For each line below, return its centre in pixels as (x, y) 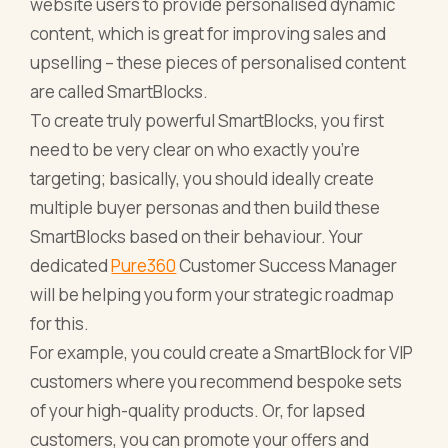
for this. (60, 323)
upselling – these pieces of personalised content (218, 62)
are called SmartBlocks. (119, 91)
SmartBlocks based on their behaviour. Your (197, 236)
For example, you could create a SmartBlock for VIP (222, 352)
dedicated (71, 265)
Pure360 (144, 265)
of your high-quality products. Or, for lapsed (198, 410)
